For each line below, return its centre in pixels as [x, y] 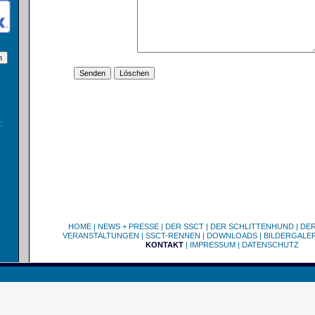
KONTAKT [165, 245]
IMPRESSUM [213, 245]
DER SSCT [184, 226]
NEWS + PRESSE [128, 226]
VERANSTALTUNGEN [101, 236]
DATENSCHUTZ [270, 245]
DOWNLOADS [232, 236]
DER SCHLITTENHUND [252, 226]
